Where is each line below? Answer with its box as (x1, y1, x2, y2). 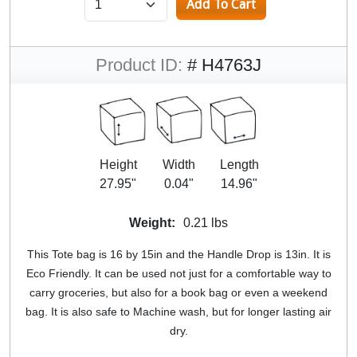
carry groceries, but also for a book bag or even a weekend (29, 286, 328, 300)
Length (219, 158, 259, 172)
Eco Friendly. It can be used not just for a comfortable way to (25, 267, 331, 280)
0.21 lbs (183, 216, 228, 230)
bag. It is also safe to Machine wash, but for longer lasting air (25, 305, 331, 319)
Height (99, 158, 137, 172)
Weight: (129, 216, 175, 230)
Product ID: (96, 55, 182, 76)
